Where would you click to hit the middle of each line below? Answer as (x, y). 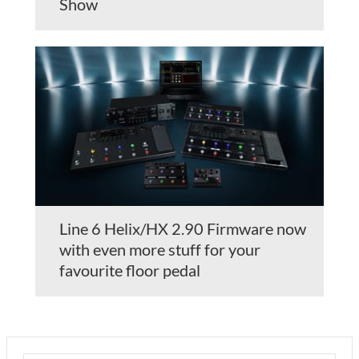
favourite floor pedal (130, 270)
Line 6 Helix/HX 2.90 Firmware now (183, 228)
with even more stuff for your (160, 249)
